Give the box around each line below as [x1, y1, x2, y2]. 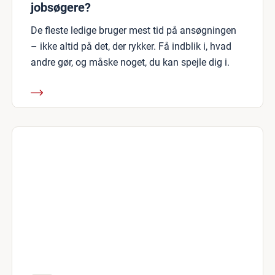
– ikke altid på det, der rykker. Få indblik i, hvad [31, 41, 231, 52]
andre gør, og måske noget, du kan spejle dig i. [31, 56, 230, 68]
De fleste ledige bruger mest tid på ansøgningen [31, 25, 236, 36]
